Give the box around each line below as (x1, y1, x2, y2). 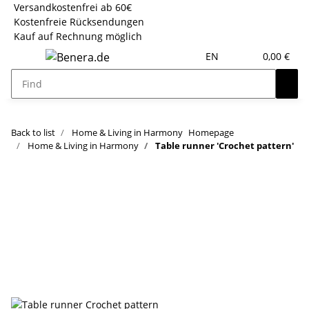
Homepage (188, 126, 234, 139)
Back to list (11, 126, 55, 139)
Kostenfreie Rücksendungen (14, 15, 144, 28)
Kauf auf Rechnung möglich (14, 30, 142, 43)
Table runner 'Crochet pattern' (155, 139, 294, 152)
